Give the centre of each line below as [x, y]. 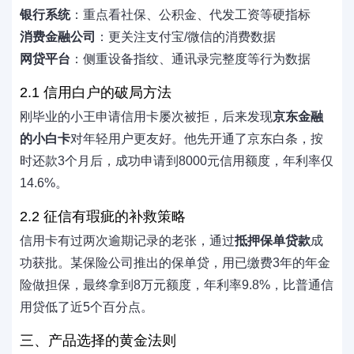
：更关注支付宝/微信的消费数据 [186, 37]
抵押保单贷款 [273, 241]
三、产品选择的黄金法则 [98, 341]
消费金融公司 [58, 37]
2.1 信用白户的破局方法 [96, 92]
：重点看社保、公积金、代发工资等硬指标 [190, 15]
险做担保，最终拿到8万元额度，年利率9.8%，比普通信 [177, 285]
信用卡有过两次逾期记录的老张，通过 [127, 241]
